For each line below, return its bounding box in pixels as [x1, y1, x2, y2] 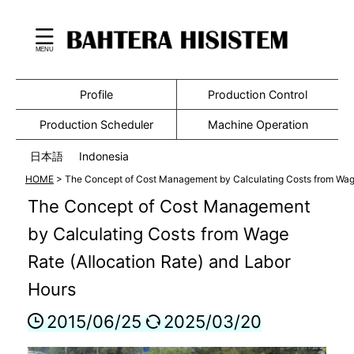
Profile [79, 88, 113, 101]
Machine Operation [207, 118, 308, 131]
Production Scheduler [39, 118, 153, 131]
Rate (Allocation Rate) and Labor [28, 251, 291, 273]
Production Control [208, 88, 307, 101]
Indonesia [79, 149, 129, 164]
